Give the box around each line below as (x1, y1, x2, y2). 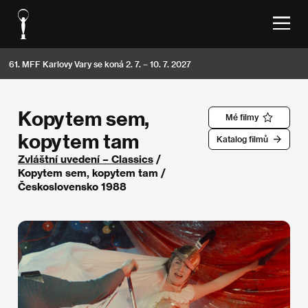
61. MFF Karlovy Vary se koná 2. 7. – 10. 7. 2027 (9, 58, 191, 69)
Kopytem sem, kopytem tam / (18, 166, 166, 179)
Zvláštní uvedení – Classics (18, 153, 153, 165)
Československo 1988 (18, 180, 126, 192)
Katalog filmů (216, 133, 268, 144)
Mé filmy (225, 112, 258, 122)
